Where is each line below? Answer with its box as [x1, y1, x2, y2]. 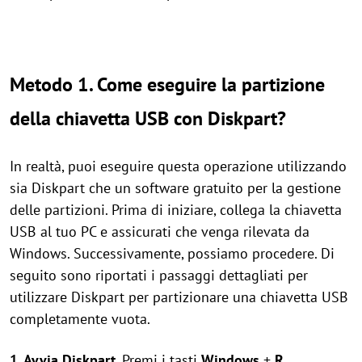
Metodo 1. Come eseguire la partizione [10, 72, 325, 97]
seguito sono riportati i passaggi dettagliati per [10, 266, 308, 284]
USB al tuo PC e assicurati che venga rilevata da [10, 222, 309, 241]
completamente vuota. [10, 309, 150, 328]
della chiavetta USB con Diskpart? [10, 106, 286, 131]
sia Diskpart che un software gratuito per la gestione [10, 179, 341, 197]
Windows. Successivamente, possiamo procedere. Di [10, 244, 335, 263]
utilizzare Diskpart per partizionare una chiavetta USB [10, 288, 348, 306]
